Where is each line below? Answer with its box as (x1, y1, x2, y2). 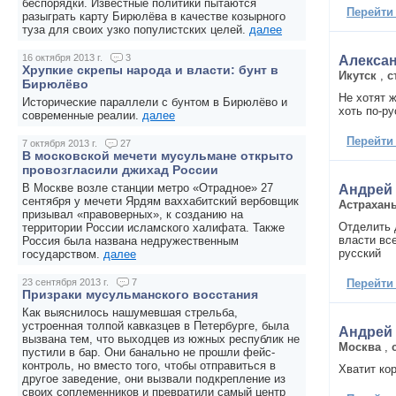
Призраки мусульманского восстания (22, 287, 258, 302)
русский (339, 246, 382, 260)
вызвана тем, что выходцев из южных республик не (22, 332, 300, 346)
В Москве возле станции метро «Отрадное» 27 (22, 181, 273, 195)
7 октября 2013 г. (22, 138, 100, 149)
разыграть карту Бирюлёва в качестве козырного (22, 10, 286, 24)
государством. (22, 247, 103, 262)
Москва (339, 339, 382, 354)
